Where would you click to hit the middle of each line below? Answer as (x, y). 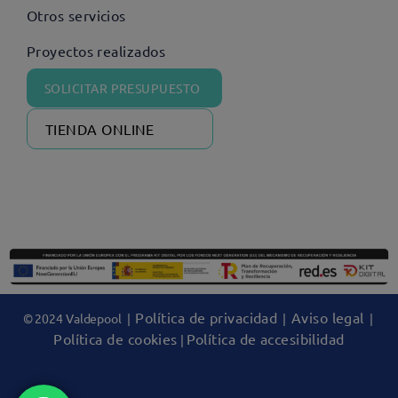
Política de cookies (115, 338)
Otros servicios (76, 15)
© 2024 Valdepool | (79, 318)
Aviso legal (327, 317)
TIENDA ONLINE (100, 129)
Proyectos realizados (96, 51)
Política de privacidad (207, 317)
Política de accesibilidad (265, 338)
